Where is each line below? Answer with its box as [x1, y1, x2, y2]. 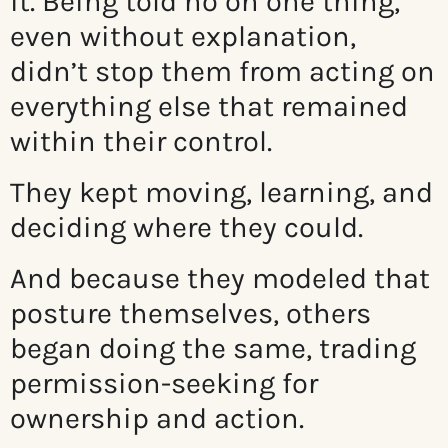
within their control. [10, 124, 272, 159]
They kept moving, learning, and [10, 175, 433, 210]
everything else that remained [10, 89, 408, 124]
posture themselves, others [10, 296, 371, 331]
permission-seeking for [10, 366, 318, 401]
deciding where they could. [10, 210, 363, 245]
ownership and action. [10, 401, 304, 436]
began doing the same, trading [10, 331, 416, 366]
